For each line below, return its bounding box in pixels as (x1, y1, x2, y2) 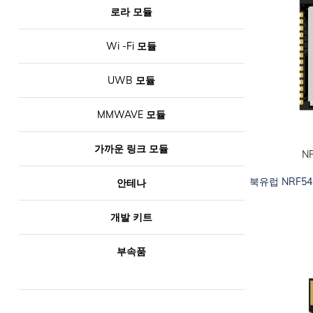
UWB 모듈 (108, 74, 156, 87)
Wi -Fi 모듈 (106, 40, 157, 53)
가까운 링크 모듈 (94, 143, 169, 156)
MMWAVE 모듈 (97, 108, 166, 122)
